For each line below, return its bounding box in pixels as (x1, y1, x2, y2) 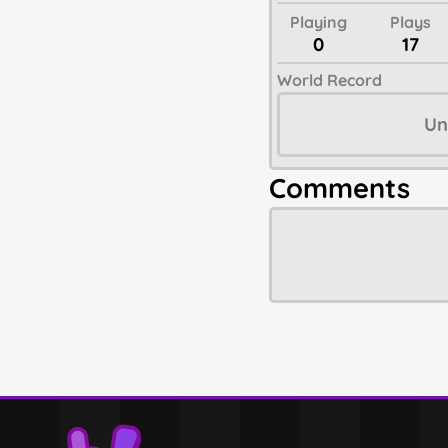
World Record (277, 70, 383, 91)
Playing (289, 12, 347, 33)
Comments (269, 171, 411, 206)
